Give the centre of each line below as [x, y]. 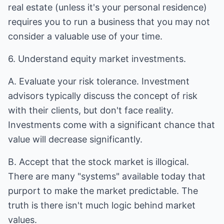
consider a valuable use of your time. [85, 36]
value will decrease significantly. [75, 139]
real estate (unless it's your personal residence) [107, 7]
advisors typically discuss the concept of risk [103, 96]
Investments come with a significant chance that [111, 125]
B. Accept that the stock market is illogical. [98, 162]
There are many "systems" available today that [107, 176]
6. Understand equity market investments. [97, 59]
